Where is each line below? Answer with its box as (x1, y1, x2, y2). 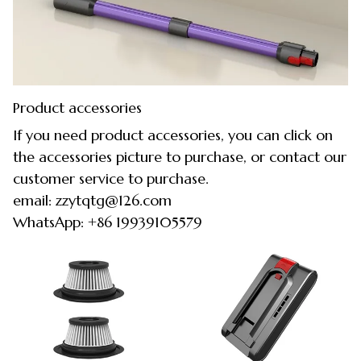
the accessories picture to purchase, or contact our (13, 147, 346, 166)
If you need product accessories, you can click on (13, 125, 333, 144)
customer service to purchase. (13, 168, 209, 188)
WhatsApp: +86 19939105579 (13, 212, 202, 231)
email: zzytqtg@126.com (13, 190, 172, 210)
